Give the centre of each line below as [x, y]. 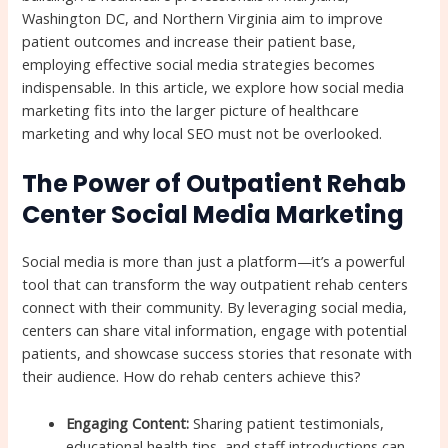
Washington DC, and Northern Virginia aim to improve [203, 17]
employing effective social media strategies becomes [199, 63]
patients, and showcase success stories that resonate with [217, 353]
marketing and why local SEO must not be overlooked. [202, 132]
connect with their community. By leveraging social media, [215, 307]
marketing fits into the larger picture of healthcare [191, 109]
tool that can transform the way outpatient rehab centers [215, 284]
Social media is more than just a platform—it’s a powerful [214, 261]
